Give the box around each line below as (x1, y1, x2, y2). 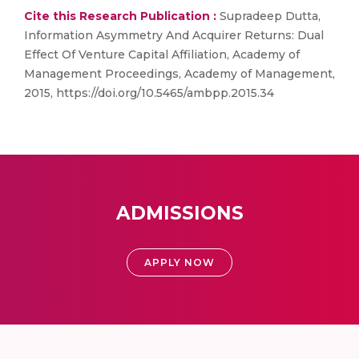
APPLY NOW (144, 256, 215, 268)
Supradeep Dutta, (216, 9, 321, 23)
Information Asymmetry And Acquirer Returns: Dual (24, 28, 324, 42)
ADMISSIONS (115, 202, 244, 224)
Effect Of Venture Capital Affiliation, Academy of (24, 47, 300, 62)
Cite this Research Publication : (24, 9, 216, 23)
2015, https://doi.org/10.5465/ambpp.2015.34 (24, 86, 274, 100)
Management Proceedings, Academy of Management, (24, 67, 335, 81)
